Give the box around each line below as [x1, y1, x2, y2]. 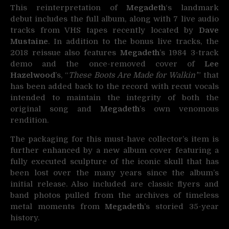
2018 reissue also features [10, 48, 120, 58]
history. [10, 213, 39, 223]
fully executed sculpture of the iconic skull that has [10, 157, 219, 167]
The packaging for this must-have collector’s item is [10, 134, 219, 144]
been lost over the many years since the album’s [10, 168, 219, 178]
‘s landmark [166, 3, 219, 13]
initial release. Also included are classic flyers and [10, 179, 219, 189]
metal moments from [10, 202, 105, 212]
